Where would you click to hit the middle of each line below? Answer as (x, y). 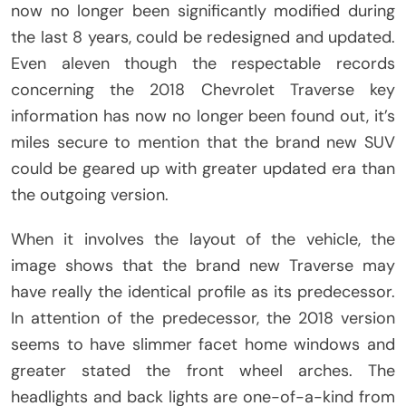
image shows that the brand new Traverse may (203, 266)
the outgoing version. (90, 195)
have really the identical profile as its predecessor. (203, 292)
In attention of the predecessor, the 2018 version (203, 319)
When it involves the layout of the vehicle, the (203, 240)
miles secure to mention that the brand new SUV (203, 143)
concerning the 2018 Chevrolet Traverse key (203, 90)
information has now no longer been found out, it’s (203, 116)
